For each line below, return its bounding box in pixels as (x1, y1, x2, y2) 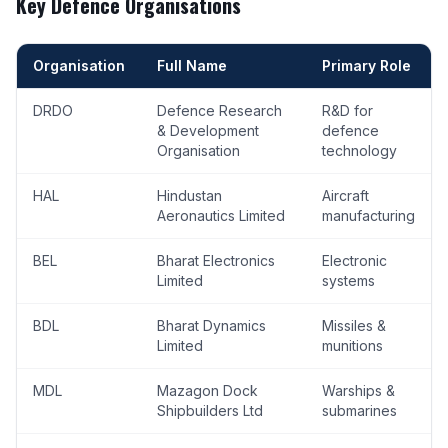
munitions (322, 337, 383, 354)
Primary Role (322, 57, 411, 74)
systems (322, 272, 375, 289)
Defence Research (157, 102, 282, 119)
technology (322, 142, 397, 159)
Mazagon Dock (157, 382, 258, 399)
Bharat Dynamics (157, 317, 266, 334)
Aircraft (322, 187, 369, 204)
